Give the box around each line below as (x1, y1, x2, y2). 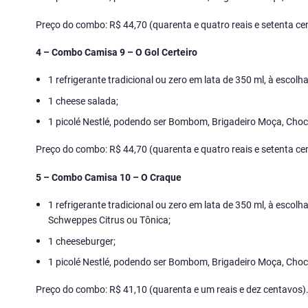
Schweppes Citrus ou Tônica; (48, 213, 171, 227)
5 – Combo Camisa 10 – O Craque (36, 170, 181, 184)
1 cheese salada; (48, 93, 119, 107)
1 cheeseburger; (48, 234, 116, 247)
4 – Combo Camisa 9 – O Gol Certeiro (36, 45, 197, 58)
